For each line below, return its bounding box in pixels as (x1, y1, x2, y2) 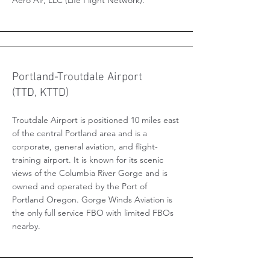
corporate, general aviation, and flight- (12, 141, 158, 152)
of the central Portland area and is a (12, 128, 147, 139)
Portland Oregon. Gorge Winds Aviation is (12, 194, 172, 205)
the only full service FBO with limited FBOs (12, 207, 174, 218)
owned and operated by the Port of (12, 181, 147, 192)
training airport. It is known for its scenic (12, 154, 163, 165)
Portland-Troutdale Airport (12, 71, 142, 84)
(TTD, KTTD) (12, 86, 69, 100)
